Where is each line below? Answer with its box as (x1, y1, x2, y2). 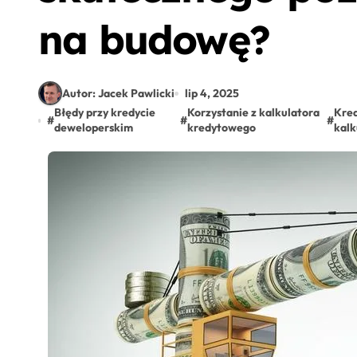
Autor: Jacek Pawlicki (62, 85, 175, 100)
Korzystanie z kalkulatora (187, 105, 320, 120)
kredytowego (187, 120, 257, 135)
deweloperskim (54, 120, 134, 135)
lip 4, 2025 (185, 85, 239, 100)
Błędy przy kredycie (54, 105, 156, 120)
